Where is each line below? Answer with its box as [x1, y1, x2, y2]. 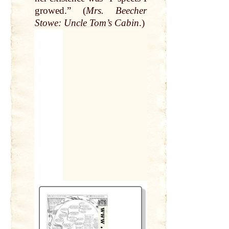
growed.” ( [34, 5, 86, 16]
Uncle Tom [63, 17, 106, 29]
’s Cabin [106, 17, 139, 29]
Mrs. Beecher [85, 5, 147, 16]
